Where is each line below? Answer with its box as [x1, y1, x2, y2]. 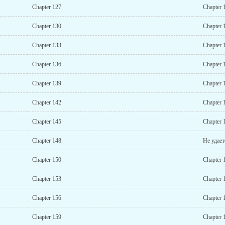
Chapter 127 [32, 4, 61, 11]
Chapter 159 [32, 213, 61, 220]
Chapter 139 [32, 80, 61, 87]
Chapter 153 [32, 175, 61, 182]
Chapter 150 [32, 156, 61, 163]
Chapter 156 [32, 194, 61, 201]
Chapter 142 [32, 99, 61, 106]
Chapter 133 [32, 42, 61, 49]
